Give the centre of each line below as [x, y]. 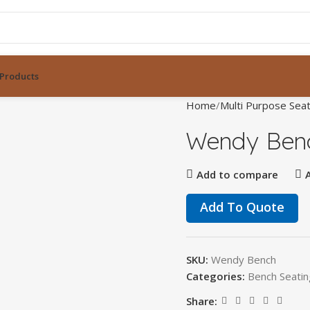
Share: [202, 301]
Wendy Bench [244, 259]
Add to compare [237, 174]
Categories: [216, 276]
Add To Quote [242, 207]
